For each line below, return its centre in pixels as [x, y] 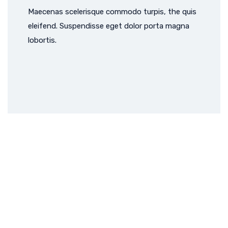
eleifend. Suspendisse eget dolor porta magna [109, 26]
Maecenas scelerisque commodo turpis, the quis [112, 12]
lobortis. [42, 40]
